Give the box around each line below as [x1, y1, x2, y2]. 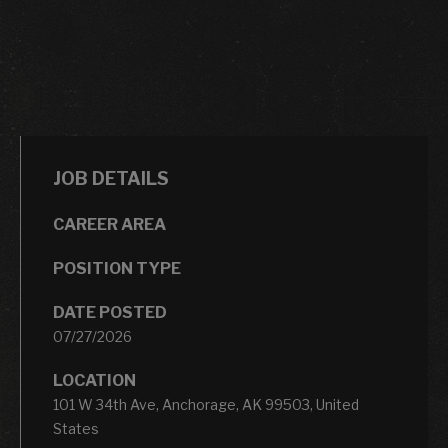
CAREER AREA [53, 215, 166, 234]
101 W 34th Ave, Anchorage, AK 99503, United [53, 396, 359, 413]
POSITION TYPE [53, 259, 181, 278]
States [53, 420, 99, 437]
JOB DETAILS [53, 168, 169, 189]
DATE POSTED [53, 303, 167, 322]
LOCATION [53, 371, 136, 390]
